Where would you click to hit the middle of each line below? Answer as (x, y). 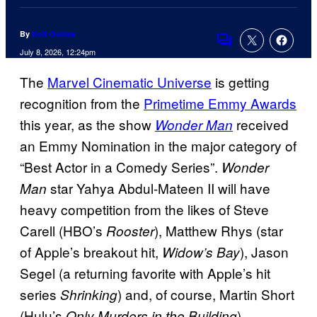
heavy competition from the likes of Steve (144, 209)
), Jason (264, 252)
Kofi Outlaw (54, 34)
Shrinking (89, 295)
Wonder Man (194, 125)
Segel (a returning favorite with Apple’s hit (145, 273)
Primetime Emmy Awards (220, 103)
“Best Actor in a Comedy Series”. (121, 167)
